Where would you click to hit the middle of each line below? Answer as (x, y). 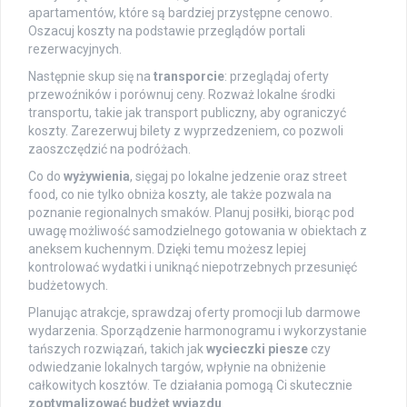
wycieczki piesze (257, 348)
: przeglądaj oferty (277, 76)
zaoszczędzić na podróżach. (109, 149)
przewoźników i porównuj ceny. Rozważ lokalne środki (182, 94)
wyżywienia (97, 176)
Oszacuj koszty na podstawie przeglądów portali (167, 30)
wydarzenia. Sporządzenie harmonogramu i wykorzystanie (198, 330)
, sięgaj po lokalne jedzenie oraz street (238, 176)
